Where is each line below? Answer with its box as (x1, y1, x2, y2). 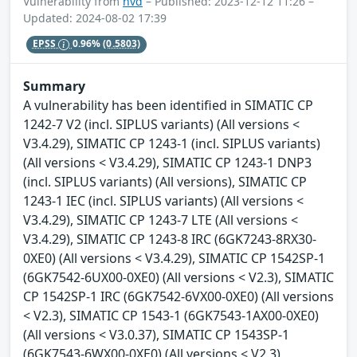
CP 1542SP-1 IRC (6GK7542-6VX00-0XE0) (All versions (23, 288, 334, 306)
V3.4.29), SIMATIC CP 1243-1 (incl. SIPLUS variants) (23, 135, 320, 153)
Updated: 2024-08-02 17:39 (23, 10, 167, 25)
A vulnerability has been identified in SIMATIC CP (23, 96, 313, 115)
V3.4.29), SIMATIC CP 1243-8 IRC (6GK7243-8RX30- (23, 230, 316, 249)
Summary (23, 77, 85, 96)
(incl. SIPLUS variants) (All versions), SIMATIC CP (23, 173, 307, 191)
